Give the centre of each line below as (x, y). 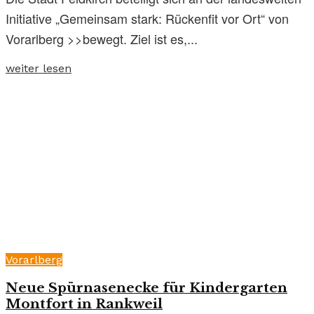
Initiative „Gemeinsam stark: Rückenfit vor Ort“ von (147, 19)
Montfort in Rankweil (84, 304)
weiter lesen (39, 69)
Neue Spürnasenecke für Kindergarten (146, 288)
